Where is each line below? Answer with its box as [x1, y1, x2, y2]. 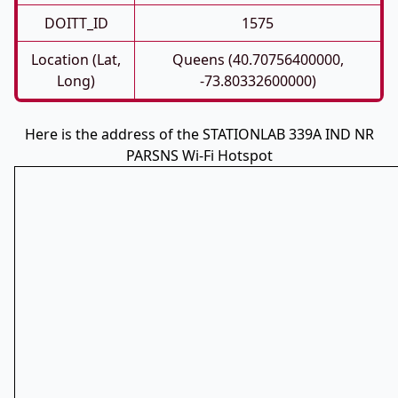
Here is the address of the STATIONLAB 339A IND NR [24, 124, 374, 144]
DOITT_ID [44, 13, 108, 33]
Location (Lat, [31, 50, 121, 69]
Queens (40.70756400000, [171, 50, 344, 69]
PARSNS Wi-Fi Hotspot [125, 146, 273, 165]
